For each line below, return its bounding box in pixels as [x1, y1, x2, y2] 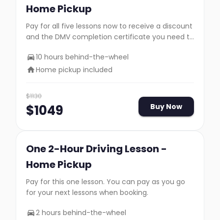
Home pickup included [36, 65, 112, 75]
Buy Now [150, 102, 182, 111]
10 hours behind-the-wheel [36, 52, 129, 62]
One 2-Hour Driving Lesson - [26, 142, 167, 156]
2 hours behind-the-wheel [36, 208, 126, 218]
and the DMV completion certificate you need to [26, 32, 194, 42]
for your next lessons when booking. [26, 188, 148, 197]
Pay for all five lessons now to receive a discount [26, 21, 192, 31]
